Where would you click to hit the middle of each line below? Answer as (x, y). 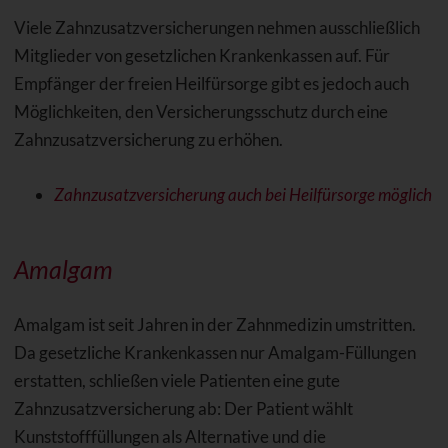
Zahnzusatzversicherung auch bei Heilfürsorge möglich (242, 195)
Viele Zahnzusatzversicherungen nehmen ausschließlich (216, 28)
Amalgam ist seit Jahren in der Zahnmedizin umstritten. (214, 325)
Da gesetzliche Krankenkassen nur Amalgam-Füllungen (214, 353)
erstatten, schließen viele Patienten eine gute (176, 381)
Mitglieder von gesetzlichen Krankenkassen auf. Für (201, 56)
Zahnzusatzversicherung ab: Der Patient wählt (183, 409)
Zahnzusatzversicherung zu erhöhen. (148, 140)
